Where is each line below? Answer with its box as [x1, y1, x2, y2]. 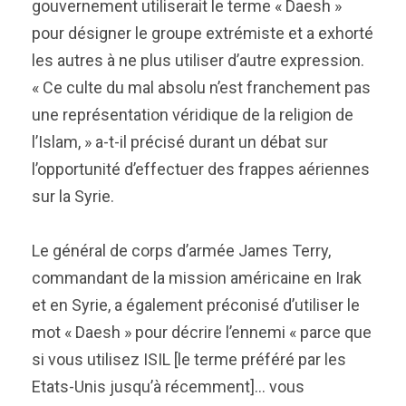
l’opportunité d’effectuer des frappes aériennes [32, 159, 370, 179]
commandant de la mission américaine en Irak [32, 268, 362, 287]
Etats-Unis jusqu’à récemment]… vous [32, 377, 304, 396]
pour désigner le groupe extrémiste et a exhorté [32, 24, 373, 43]
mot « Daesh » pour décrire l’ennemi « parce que [32, 323, 372, 342]
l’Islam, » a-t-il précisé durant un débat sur [32, 132, 328, 151]
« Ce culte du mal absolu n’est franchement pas [32, 78, 371, 97]
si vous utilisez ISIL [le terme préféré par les [32, 350, 346, 369]
